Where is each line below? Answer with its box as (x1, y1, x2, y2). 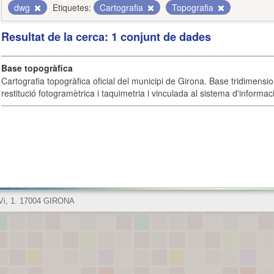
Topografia (172, 1, 216, 13)
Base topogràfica (1, 62, 73, 74)
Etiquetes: (53, 1, 91, 13)
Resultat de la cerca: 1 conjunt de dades (1, 29, 211, 45)
